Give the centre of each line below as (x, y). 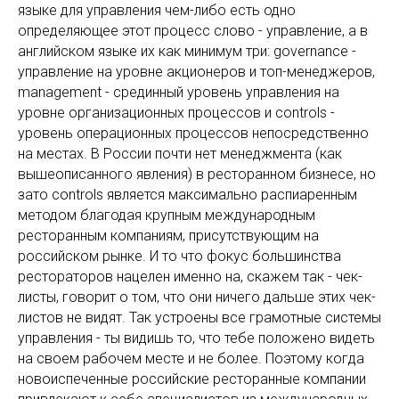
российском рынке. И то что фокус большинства (179, 256)
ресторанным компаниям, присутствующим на (168, 236)
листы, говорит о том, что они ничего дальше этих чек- (197, 297)
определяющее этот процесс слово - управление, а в (193, 31)
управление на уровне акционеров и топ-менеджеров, (196, 72)
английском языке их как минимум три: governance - (187, 51)
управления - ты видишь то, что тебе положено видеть (196, 338)
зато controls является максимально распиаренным (187, 195)
